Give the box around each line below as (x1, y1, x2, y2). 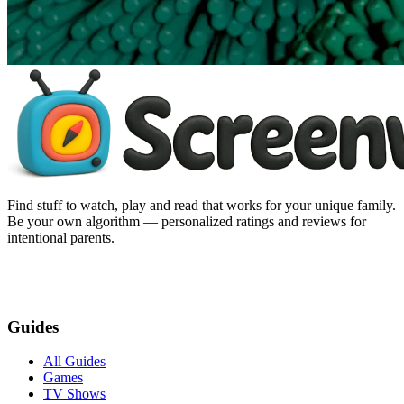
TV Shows (43, 386, 106, 402)
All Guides (43, 353, 106, 370)
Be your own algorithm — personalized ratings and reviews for (7, 213, 366, 229)
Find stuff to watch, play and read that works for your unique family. (7, 197, 396, 213)
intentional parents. (7, 229, 115, 245)
